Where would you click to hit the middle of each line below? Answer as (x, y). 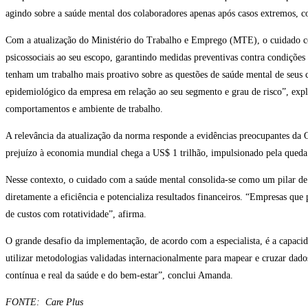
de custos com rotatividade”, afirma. (76, 214)
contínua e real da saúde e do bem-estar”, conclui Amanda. (119, 276)
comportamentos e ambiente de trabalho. (84, 109)
